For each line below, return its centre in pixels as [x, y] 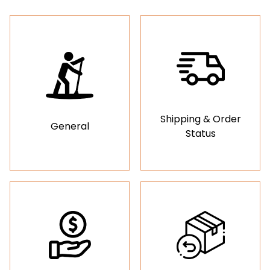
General [70, 126]
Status [200, 133]
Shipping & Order [200, 119]
